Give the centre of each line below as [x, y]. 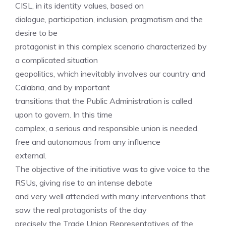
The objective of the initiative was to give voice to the [112, 169]
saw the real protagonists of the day [81, 210]
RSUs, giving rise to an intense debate [84, 183]
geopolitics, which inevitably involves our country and [110, 74]
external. [31, 155]
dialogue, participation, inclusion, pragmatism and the [109, 19]
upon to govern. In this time [64, 115]
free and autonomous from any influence [88, 142]
